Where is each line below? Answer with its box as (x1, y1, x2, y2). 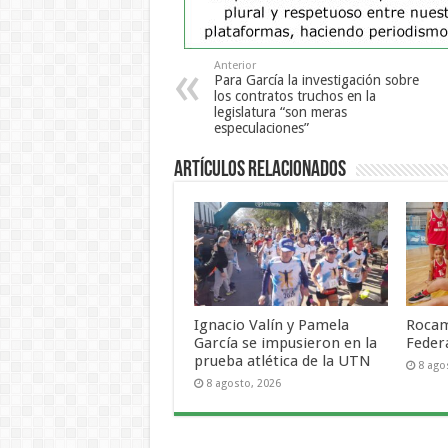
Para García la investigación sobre (213, 72, 419, 89)
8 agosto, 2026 (205, 376, 281, 390)
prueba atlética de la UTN (193, 351, 371, 370)
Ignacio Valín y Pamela (193, 315, 349, 334)
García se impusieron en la (193, 333, 377, 352)
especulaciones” (213, 120, 309, 137)
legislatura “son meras (213, 104, 347, 121)
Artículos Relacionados (173, 159, 346, 183)
